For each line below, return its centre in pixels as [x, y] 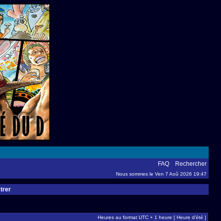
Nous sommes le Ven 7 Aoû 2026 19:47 [161, 174]
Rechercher [191, 164]
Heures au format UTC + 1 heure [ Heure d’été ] [152, 217]
